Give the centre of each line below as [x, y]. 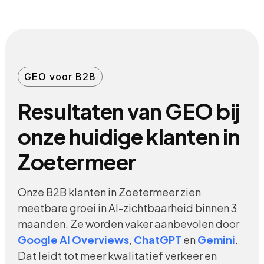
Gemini [217, 239]
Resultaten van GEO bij [129, 111]
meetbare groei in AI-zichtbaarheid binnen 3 [128, 207]
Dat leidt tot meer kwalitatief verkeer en [118, 255]
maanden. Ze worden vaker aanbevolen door [129, 223]
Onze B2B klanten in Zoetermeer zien [110, 192]
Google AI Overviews [74, 239]
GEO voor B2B [60, 76]
